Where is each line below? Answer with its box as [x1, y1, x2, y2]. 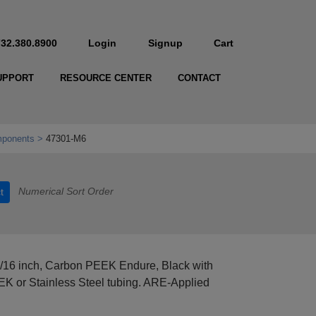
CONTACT [177, 73, 221, 84]
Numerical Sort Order [18, 186, 114, 197]
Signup [147, 37, 183, 49]
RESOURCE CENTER [59, 73, 152, 84]
